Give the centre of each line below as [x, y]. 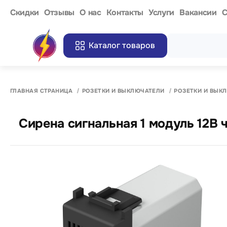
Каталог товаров [122, 45]
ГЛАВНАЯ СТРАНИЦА [42, 90]
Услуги [162, 12]
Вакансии [198, 12]
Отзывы [60, 12]
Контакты [125, 12]
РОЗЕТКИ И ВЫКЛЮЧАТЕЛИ [123, 90]
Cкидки [25, 12]
